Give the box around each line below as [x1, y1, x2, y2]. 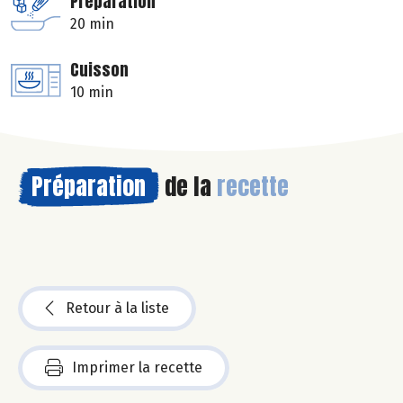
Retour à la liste [66, 300, 169, 318]
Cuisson [70, 58, 129, 83]
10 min [70, 84, 113, 102]
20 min [70, 15, 114, 33]
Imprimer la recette [72, 359, 202, 377]
